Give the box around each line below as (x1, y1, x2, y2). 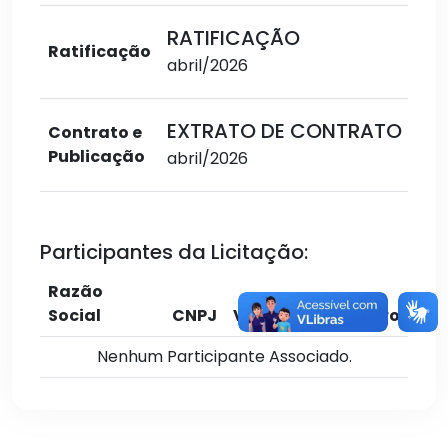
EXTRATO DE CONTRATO (167, 117, 402, 145)
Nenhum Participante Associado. (96, 345, 352, 368)
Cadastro (316, 304, 400, 327)
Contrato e (48, 121, 142, 144)
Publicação (48, 145, 145, 168)
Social (48, 304, 101, 327)
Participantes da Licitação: (40, 238, 308, 266)
